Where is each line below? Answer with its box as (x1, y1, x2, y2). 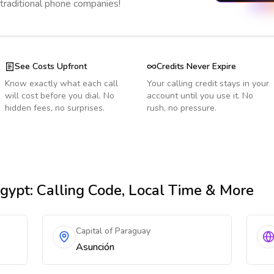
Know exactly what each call (5, 78, 118, 89)
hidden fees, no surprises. (5, 102, 105, 114)
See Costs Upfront (15, 61, 87, 72)
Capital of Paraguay (76, 225, 151, 237)
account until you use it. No (147, 90, 253, 102)
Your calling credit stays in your (147, 78, 269, 89)
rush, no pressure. (147, 102, 217, 114)
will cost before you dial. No (5, 90, 114, 102)
